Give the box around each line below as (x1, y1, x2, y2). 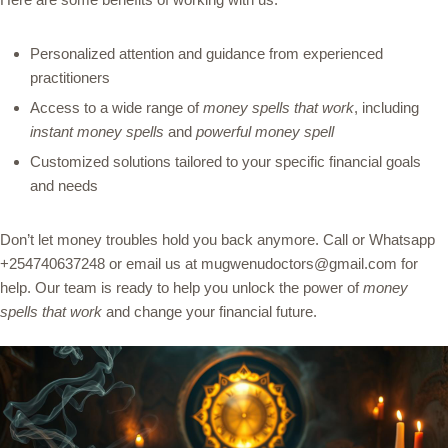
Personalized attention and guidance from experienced (30, 44, 383, 62)
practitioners (30, 68, 110, 86)
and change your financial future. (102, 302, 317, 320)
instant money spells (30, 122, 164, 140)
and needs (30, 176, 98, 194)
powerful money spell (196, 122, 334, 140)
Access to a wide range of (30, 98, 203, 116)
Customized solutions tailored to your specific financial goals (30, 152, 421, 170)
